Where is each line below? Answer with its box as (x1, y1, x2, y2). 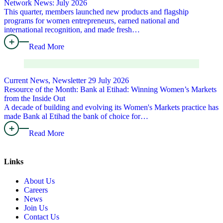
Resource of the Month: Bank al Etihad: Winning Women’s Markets (4, 85, 217, 94)
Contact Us (24, 213, 59, 222)
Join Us (24, 204, 48, 213)
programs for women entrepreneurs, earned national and (4, 16, 179, 25)
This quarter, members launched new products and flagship (4, 7, 189, 16)
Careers (24, 186, 48, 195)
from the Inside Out (4, 94, 65, 103)
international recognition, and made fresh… (4, 25, 140, 34)
